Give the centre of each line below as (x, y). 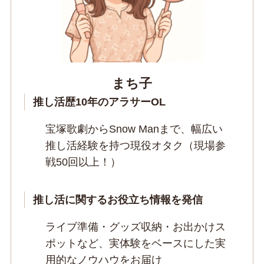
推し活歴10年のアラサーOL (99, 102)
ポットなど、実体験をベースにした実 (136, 243)
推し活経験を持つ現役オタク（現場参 (136, 146)
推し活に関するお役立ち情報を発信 (118, 200)
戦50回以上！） (83, 162)
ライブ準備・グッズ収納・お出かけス (136, 227)
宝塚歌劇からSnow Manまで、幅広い (134, 129)
